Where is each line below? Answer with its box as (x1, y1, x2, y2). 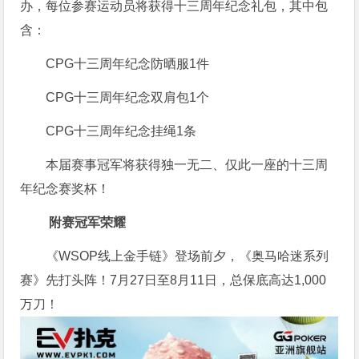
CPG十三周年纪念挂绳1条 (46, 123, 197, 138)
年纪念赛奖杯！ (20, 181, 111, 196)
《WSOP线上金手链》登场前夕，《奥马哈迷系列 (46, 248, 329, 263)
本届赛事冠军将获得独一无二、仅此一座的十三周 (46, 157, 329, 171)
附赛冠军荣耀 (46, 215, 127, 229)
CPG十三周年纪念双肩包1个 (46, 90, 210, 104)
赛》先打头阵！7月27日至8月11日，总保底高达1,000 (20, 272, 327, 287)
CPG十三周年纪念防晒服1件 (46, 56, 210, 71)
